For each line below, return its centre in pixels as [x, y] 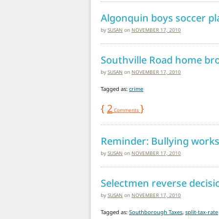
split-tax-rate [202, 212]
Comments [126, 110]
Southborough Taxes [156, 212]
